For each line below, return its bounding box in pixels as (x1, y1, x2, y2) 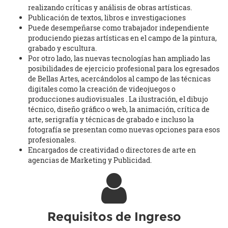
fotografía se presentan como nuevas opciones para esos (28, 125, 220, 135)
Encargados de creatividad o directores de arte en (28, 145, 196, 155)
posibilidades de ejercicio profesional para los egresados (28, 64, 219, 74)
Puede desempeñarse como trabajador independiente (28, 23, 209, 33)
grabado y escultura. (28, 43, 97, 53)
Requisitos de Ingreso (47, 209, 181, 224)
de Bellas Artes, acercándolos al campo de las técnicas (28, 74, 211, 84)
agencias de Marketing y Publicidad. (28, 155, 152, 165)
